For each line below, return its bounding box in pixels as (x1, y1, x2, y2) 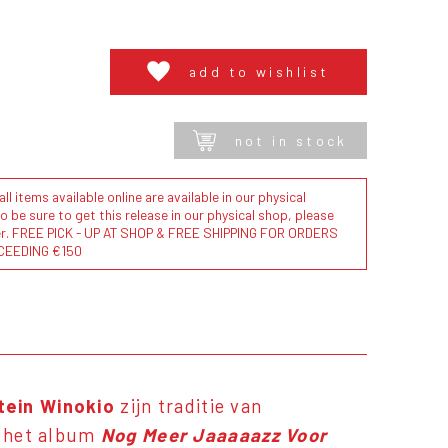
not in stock (234, 132, 348, 150)
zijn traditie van (115, 395, 263, 418)
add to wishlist (188, 63, 330, 81)
